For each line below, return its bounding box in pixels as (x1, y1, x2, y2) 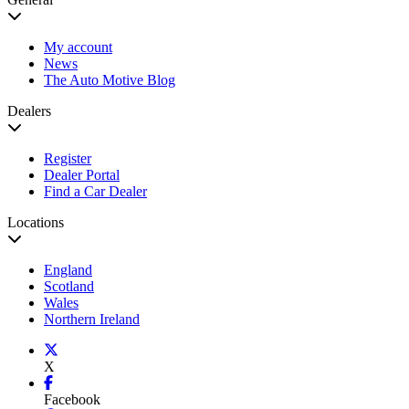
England (44, 261, 92, 278)
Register (44, 150, 91, 166)
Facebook (44, 391, 100, 407)
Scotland (44, 278, 94, 294)
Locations (7, 214, 64, 230)
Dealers (7, 102, 51, 119)
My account (44, 38, 112, 55)
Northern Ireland (44, 310, 140, 327)
